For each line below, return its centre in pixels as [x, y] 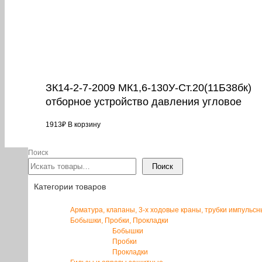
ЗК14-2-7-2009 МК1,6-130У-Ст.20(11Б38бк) [149, 87]
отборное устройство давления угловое [144, 101]
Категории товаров [70, 186]
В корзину [84, 124]
